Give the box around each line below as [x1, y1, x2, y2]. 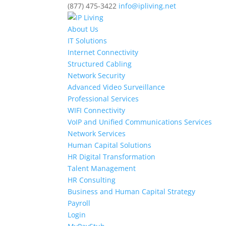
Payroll [68, 198, 91, 208]
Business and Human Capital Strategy [68, 187, 196, 196]
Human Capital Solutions [68, 140, 152, 150]
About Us [68, 24, 99, 34]
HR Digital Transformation [68, 152, 156, 161]
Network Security [68, 71, 126, 80]
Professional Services [68, 94, 139, 103]
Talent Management [68, 163, 136, 173]
